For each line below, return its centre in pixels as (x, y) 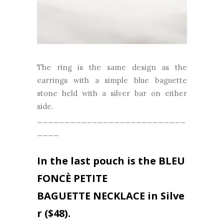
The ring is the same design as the (112, 67)
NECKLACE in (125, 196)
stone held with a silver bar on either (112, 93)
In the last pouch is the (98, 161)
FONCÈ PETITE (72, 178)
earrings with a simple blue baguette (112, 80)
